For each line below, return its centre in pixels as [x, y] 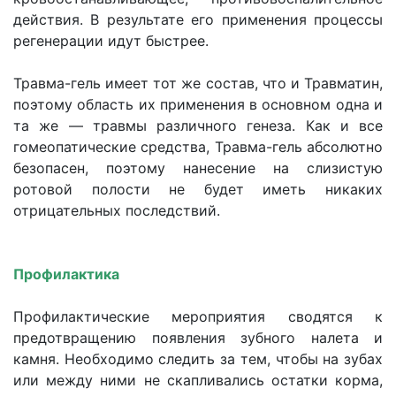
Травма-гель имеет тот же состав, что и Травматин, [198, 83]
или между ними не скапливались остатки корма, [198, 380]
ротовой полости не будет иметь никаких [198, 189]
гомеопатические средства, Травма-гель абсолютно [198, 147]
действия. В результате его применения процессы [198, 19]
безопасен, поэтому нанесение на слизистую [198, 168]
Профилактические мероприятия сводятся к [198, 316]
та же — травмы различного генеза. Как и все [198, 126]
